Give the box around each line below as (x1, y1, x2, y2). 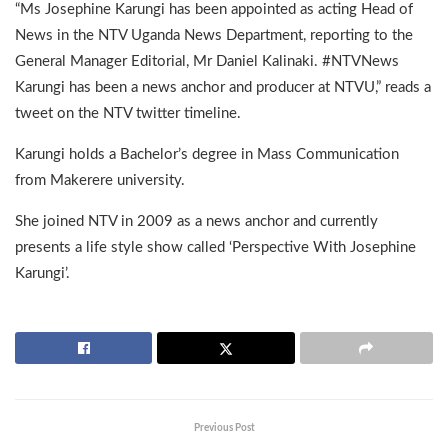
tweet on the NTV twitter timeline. (15, 106, 241, 122)
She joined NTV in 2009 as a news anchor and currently (15, 214, 378, 230)
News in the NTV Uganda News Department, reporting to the (15, 28, 413, 44)
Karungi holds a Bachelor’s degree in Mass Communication (15, 147, 399, 163)
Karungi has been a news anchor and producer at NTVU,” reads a (15, 80, 431, 96)
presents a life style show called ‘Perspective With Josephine (15, 240, 416, 256)
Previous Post (193, 423, 255, 434)
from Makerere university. (15, 173, 185, 189)
